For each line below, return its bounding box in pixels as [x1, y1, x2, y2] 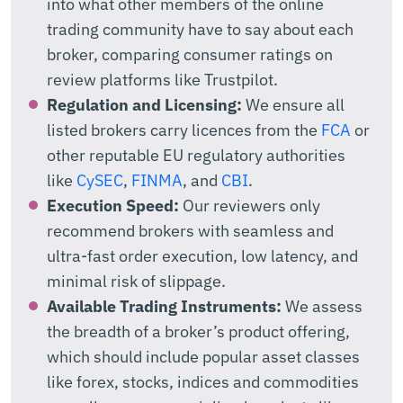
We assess [282, 295, 363, 317]
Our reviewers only [179, 194, 320, 216]
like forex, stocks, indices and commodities [47, 371, 359, 392]
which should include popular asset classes [47, 345, 360, 367]
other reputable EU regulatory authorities [47, 144, 345, 166]
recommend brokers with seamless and [47, 219, 334, 241]
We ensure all [242, 94, 345, 115]
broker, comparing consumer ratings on [47, 43, 333, 65]
